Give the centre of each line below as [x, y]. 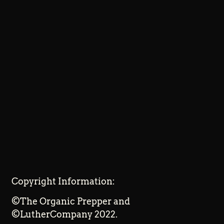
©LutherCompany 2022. [65, 214]
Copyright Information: [63, 181]
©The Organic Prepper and [71, 201]
